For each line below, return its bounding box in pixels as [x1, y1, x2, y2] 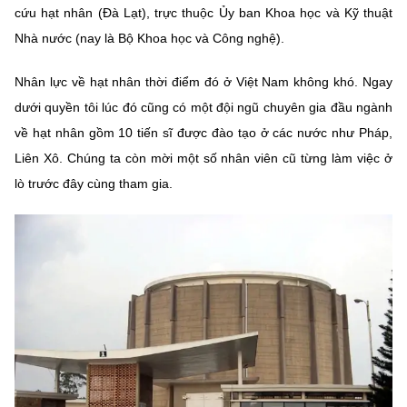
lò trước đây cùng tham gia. [15, 175, 173, 191]
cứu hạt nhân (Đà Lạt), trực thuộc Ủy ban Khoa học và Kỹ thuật [15, 5, 392, 20]
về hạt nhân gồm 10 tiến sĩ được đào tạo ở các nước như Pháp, [15, 124, 392, 140]
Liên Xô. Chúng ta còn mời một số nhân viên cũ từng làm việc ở [15, 150, 392, 165]
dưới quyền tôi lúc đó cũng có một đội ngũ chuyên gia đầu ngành [15, 99, 392, 114]
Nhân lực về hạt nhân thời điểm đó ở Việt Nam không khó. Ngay [15, 74, 392, 89]
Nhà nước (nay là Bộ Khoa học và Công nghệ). [15, 30, 284, 45]
